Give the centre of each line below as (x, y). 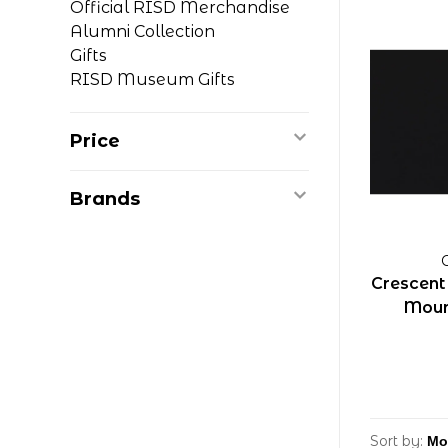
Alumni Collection (142, 31)
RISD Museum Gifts (152, 79)
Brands (105, 199)
